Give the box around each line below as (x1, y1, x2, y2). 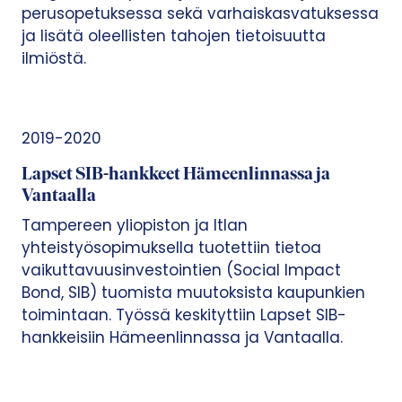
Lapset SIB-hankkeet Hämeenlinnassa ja (22, 165, 330, 184)
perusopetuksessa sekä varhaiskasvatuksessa (22, 2, 379, 24)
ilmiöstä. (22, 47, 86, 69)
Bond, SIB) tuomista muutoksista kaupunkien (22, 281, 365, 303)
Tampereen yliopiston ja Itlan (22, 214, 248, 236)
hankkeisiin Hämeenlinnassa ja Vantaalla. (22, 326, 343, 348)
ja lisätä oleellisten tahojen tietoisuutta (22, 24, 326, 47)
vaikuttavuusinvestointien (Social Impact (22, 258, 341, 281)
